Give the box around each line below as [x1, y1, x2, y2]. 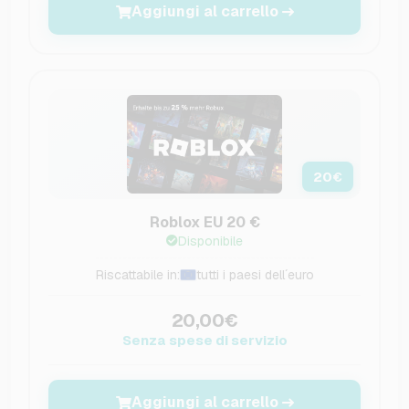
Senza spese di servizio [121, 331, 288, 350]
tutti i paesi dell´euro [195, 267, 314, 284]
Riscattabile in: [95, 267, 180, 284]
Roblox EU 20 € [149, 213, 260, 233]
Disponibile [178, 233, 243, 250]
